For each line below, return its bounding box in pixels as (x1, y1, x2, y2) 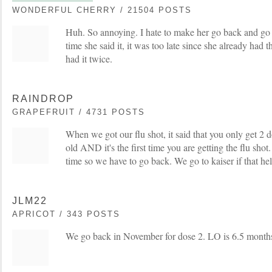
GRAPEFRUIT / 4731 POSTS (12, 107, 145, 117)
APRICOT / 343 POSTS (12, 209, 120, 219)
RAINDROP (12, 93, 74, 104)
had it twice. (66, 52, 112, 65)
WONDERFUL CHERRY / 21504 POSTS (12, 5, 192, 15)
